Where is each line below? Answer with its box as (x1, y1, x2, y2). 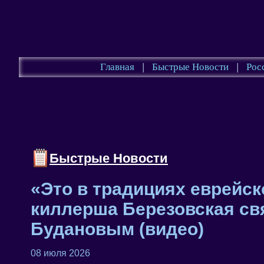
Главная (100, 61, 134, 72)
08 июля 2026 (31, 247, 90, 258)
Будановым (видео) (31, 219, 204, 239)
